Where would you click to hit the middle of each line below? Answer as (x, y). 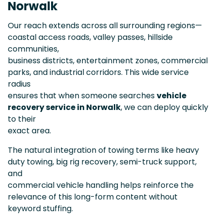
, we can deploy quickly (164, 107)
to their (22, 119)
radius (19, 84)
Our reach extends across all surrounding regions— (105, 25)
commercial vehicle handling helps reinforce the (101, 185)
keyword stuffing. (40, 208)
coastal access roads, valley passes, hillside (90, 37)
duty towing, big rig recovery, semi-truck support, (102, 162)
